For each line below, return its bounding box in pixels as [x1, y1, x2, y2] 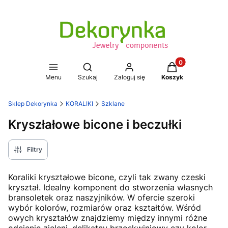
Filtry [27, 146, 42, 153]
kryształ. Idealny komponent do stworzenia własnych [8, 182, 213, 192]
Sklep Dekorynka [8, 100, 58, 107]
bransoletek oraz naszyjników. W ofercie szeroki [8, 192, 195, 203]
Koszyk [161, 73, 183, 81]
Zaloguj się [113, 73, 145, 81]
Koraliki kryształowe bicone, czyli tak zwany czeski [8, 172, 206, 182]
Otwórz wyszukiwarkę [87, 62, 161, 71]
